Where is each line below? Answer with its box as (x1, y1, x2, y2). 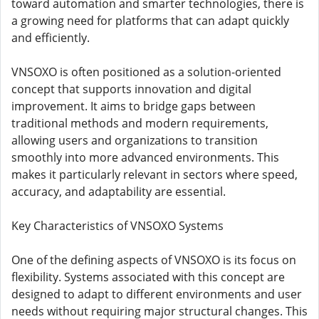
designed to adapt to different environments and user (11, 286, 302, 302)
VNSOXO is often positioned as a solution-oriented (11, 64, 281, 80)
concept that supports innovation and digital (11, 81, 251, 97)
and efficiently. (11, 30, 90, 46)
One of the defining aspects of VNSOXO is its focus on (11, 252, 296, 268)
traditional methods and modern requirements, (11, 115, 268, 131)
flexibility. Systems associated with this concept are (11, 269, 285, 285)
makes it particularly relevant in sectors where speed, (11, 167, 298, 182)
